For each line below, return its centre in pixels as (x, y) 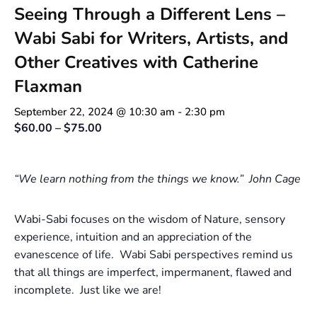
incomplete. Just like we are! (88, 290)
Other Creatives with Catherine (136, 62)
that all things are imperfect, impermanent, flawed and (153, 272)
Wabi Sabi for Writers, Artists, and (151, 38)
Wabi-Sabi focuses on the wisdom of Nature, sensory (150, 219)
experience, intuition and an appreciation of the (133, 237)
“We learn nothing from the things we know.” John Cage (157, 179)
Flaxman (48, 86)
